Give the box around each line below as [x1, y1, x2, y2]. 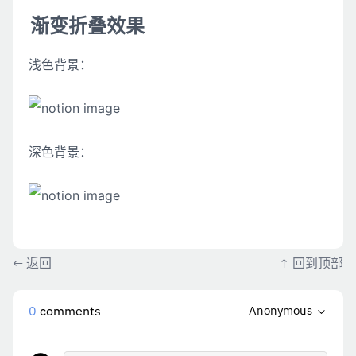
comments [37, 305, 101, 319]
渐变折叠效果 [30, 14, 145, 37]
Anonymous [248, 305, 312, 317]
